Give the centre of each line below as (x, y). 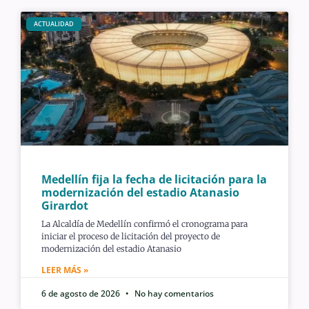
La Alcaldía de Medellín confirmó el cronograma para (144, 223)
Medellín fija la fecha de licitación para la (154, 179)
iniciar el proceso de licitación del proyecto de (131, 236)
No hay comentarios (173, 293)
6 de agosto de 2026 (82, 293)
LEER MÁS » (65, 270)
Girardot (65, 205)
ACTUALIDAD (53, 24)
